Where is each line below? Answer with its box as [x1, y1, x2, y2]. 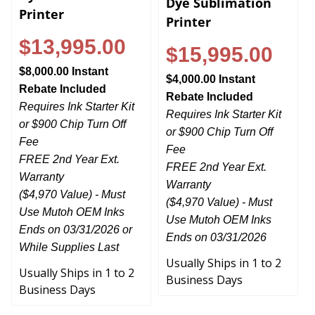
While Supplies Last [19, 235, 119, 247]
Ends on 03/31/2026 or [19, 217, 132, 230]
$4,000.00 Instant [166, 67, 255, 79]
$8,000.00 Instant [19, 59, 108, 72]
